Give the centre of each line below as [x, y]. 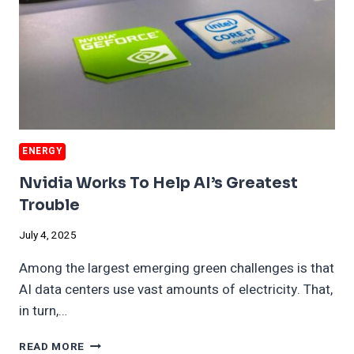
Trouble [49, 206]
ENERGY [42, 151]
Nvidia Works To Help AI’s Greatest [158, 184]
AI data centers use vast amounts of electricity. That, [176, 290]
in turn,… [43, 311]
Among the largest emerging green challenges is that [177, 269]
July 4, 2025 [48, 236]
